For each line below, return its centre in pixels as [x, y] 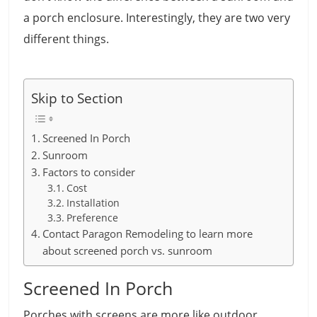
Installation [93, 202]
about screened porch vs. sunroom [128, 250]
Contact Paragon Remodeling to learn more [148, 233]
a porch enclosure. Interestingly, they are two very [157, 18]
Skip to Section [77, 98]
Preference [92, 217]
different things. [68, 39]
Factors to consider [89, 172]
